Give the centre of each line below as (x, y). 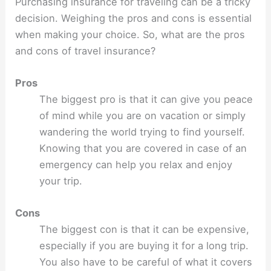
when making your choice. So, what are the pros (130, 34)
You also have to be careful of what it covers (146, 262)
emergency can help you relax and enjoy (136, 164)
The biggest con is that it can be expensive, (145, 230)
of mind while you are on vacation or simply (143, 115)
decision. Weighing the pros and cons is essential (134, 18)
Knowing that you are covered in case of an (143, 148)
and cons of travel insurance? (86, 51)
